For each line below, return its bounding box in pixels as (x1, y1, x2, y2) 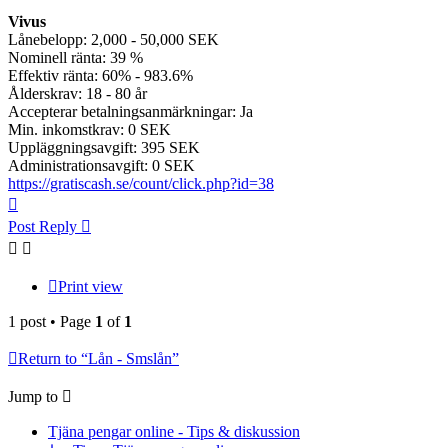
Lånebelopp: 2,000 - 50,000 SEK (8, 31, 219, 49)
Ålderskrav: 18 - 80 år (8, 85, 147, 103)
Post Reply (8, 218, 77, 236)
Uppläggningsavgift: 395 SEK (8, 139, 200, 157)
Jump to (8, 388, 58, 406)
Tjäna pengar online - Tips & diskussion (48, 423, 300, 441)
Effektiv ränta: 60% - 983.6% (8, 67, 193, 85)
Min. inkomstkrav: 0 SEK (8, 121, 171, 139)
